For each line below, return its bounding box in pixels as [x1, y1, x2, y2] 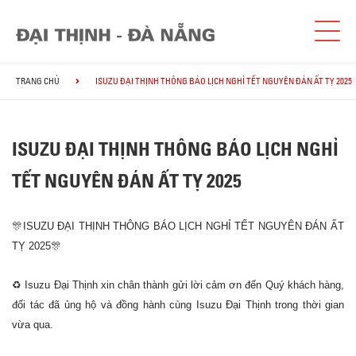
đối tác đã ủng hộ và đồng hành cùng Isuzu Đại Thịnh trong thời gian [12, 299, 344, 311]
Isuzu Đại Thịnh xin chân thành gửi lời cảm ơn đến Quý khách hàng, [21, 279, 345, 292]
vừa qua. [12, 319, 53, 331]
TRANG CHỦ [16, 75, 60, 87]
